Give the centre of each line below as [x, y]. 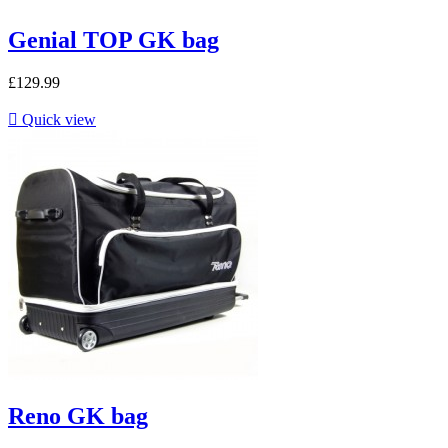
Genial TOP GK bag [113, 39]
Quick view [57, 119]
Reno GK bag [78, 416]
